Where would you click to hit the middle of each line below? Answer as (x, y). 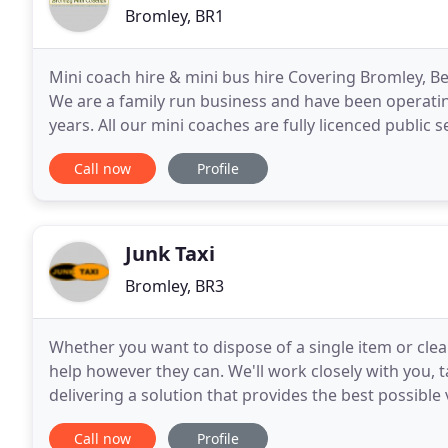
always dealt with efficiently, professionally (209, 419)
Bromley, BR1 (174, 16)
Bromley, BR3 (174, 286)
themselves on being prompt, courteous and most (239, 149)
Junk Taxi (170, 253)
